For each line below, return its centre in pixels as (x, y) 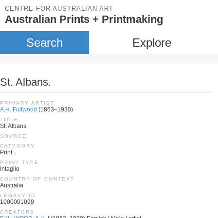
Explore (152, 43)
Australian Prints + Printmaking (84, 19)
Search (44, 43)
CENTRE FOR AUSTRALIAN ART (59, 9)
